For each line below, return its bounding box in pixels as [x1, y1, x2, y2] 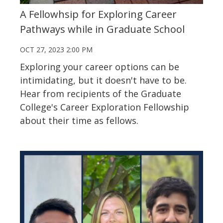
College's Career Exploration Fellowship [20, 101, 189, 113]
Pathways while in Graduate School [20, 22, 185, 36]
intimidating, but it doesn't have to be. [20, 74, 187, 86]
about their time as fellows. [20, 114, 138, 126]
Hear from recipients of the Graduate [20, 87, 181, 100]
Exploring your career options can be [20, 60, 179, 73]
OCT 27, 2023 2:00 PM [20, 44, 93, 54]
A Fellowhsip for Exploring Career [20, 7, 177, 21]
